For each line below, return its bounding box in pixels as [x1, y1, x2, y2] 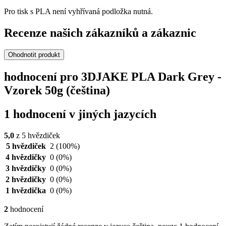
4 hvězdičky [6, 153, 46, 162]
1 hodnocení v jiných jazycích [4, 107, 156, 121]
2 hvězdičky [6, 175, 46, 184]
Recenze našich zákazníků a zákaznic [4, 26, 196, 39]
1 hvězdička [6, 186, 46, 195]
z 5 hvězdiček [14, 131, 60, 140]
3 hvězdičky [6, 164, 46, 173]
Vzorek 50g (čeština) [4, 84, 110, 97]
